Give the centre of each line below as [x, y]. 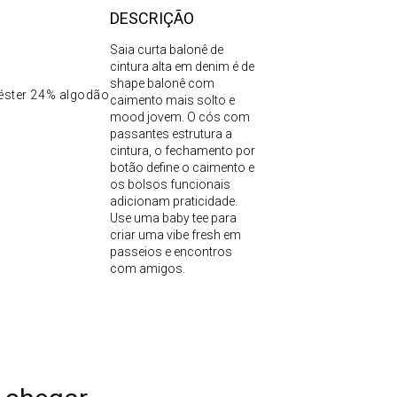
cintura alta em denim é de [182, 66]
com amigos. [147, 268]
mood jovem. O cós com [179, 117]
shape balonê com [162, 83]
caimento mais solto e [172, 100]
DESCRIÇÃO [152, 18]
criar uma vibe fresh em [175, 234]
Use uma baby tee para [173, 218]
